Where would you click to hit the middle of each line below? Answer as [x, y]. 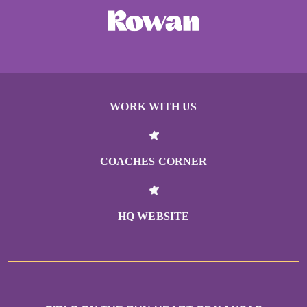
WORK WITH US [153, 107]
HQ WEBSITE [153, 217]
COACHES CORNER [153, 162]
